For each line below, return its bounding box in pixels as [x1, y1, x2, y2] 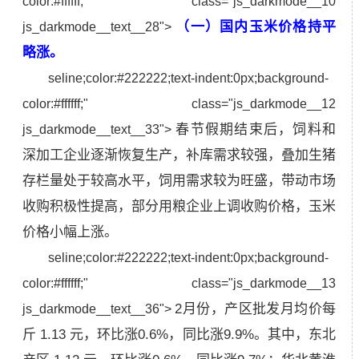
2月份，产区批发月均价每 [175, 301, 337, 317]
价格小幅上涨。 [22, 224, 118, 240]
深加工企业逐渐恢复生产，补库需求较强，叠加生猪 [22, 147, 336, 163]
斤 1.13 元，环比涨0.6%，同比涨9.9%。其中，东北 [22, 326, 336, 342]
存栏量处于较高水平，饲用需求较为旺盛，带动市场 [22, 172, 336, 188]
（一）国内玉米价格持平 [175, 18, 337, 34]
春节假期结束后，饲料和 [175, 121, 337, 137]
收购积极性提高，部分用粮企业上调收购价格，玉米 [22, 198, 336, 214]
